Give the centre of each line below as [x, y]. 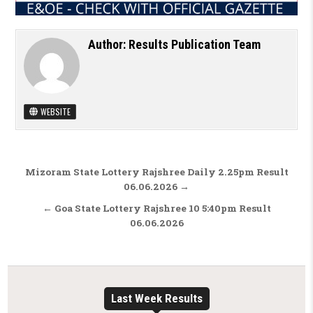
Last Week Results [156, 299]
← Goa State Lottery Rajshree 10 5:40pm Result [156, 209]
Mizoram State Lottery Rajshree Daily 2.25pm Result [156, 172]
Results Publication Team [194, 45]
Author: [108, 45]
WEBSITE [54, 112]
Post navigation [90, 174]
